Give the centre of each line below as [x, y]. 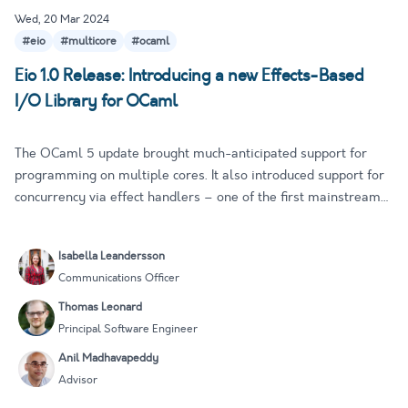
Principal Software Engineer [128, 329]
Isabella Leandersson [112, 256]
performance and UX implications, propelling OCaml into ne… [199, 241]
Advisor [78, 380]
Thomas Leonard [100, 307]
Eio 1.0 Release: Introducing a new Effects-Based [189, 76]
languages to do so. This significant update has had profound [194, 219]
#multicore [88, 41]
